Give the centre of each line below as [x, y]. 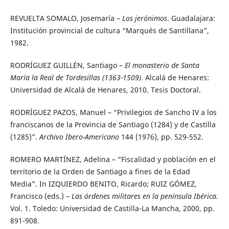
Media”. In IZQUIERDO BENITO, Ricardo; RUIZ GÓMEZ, [103, 184]
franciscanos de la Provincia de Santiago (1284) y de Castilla [113, 124]
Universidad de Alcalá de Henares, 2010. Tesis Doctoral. [105, 89]
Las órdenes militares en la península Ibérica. [145, 196]
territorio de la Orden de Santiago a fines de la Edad [100, 171]
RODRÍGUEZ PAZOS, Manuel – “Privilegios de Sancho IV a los [113, 112]
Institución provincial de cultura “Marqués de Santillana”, [109, 30]
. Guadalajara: [191, 18]
